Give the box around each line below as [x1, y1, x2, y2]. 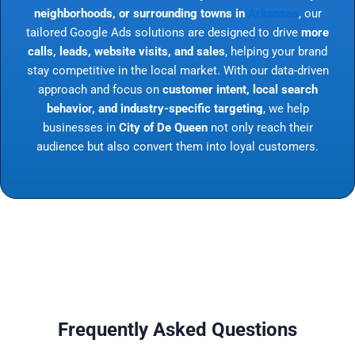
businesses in [42, 120, 119, 135]
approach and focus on [37, 82, 162, 97]
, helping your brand [225, 44, 327, 59]
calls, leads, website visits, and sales [28, 44, 225, 59]
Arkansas [247, 6, 299, 21]
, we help [262, 101, 309, 116]
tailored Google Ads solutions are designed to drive [26, 25, 301, 40]
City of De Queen [118, 120, 208, 135]
